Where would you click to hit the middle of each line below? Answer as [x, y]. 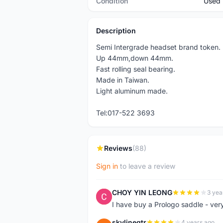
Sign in [107, 166]
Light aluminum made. [132, 91]
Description [116, 31]
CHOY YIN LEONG [142, 192]
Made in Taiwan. [123, 80]
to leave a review [147, 166]
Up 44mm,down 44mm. [135, 58]
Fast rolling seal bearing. [136, 69]
